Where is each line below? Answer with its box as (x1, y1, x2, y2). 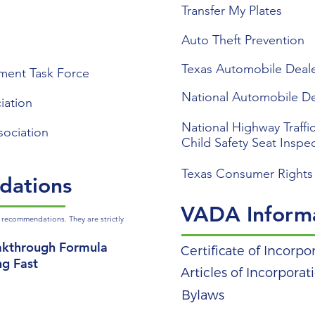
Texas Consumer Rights (181, 166, 313, 182)
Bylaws (181, 288, 224, 304)
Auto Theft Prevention (181, 32, 304, 49)
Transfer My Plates (181, 3, 282, 19)
